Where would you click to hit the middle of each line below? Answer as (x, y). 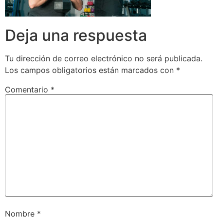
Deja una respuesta (76, 36)
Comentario (28, 90)
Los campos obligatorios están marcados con (91, 70)
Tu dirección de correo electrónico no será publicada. (104, 59)
